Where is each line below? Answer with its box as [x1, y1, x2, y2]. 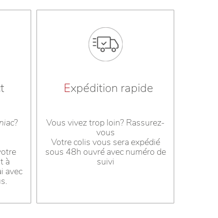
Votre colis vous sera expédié [51, 136, 160, 148]
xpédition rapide [70, 80, 153, 96]
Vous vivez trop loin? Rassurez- [46, 117, 165, 129]
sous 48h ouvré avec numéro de [45, 146, 166, 158]
